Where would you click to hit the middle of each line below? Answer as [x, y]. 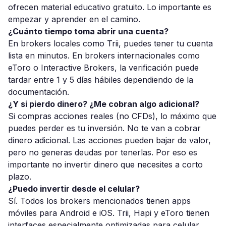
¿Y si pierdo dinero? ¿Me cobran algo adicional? [104, 104]
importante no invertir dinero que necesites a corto [105, 164]
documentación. [39, 92]
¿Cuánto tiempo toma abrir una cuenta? [88, 31]
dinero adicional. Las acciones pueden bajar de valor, [109, 140]
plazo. [20, 177]
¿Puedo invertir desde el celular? [74, 189]
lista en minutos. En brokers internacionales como [104, 55]
